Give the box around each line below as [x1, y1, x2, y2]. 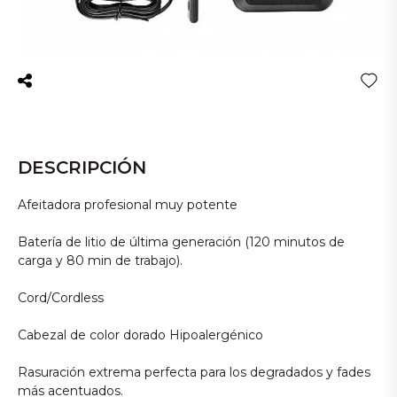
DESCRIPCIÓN [18, 157, 146, 178]
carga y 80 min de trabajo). [18, 253, 183, 269]
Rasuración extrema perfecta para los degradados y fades [18, 364, 370, 380]
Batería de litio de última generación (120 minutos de [18, 234, 345, 250]
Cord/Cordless [18, 290, 104, 306]
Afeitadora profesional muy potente [18, 197, 237, 213]
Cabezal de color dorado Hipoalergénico [18, 327, 263, 343]
